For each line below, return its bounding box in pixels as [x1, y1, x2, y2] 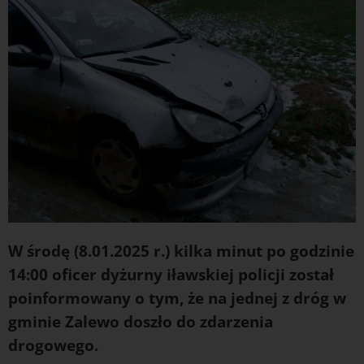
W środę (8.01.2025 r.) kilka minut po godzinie [8, 240, 354, 261]
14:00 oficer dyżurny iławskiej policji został [8, 263, 334, 284]
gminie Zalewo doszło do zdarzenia [8, 310, 273, 331]
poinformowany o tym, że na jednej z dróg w [8, 287, 346, 308]
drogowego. [8, 334, 102, 355]
